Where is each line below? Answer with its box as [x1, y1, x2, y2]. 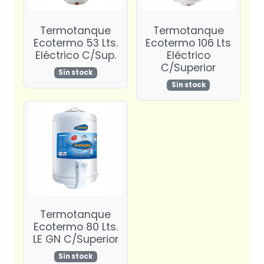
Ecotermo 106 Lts [146, 36, 232, 51]
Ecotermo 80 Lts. [33, 220, 118, 235]
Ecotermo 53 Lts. [33, 36, 118, 51]
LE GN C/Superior [32, 232, 118, 247]
